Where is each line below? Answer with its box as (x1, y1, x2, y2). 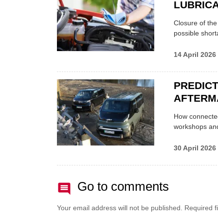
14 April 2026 (174, 51, 216, 59)
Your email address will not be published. (57, 204, 182, 212)
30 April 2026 (174, 144, 216, 152)
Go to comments (77, 179, 169, 194)
